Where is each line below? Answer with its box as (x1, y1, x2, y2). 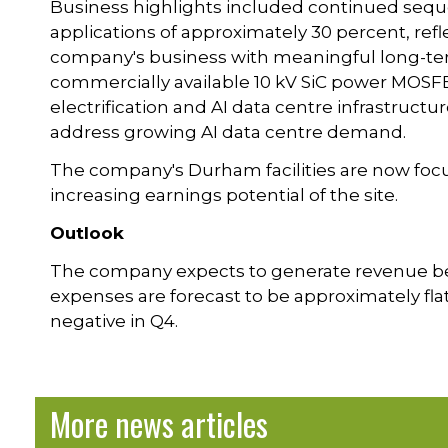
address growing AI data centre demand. (50, 122, 407, 143)
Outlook (50, 223, 125, 244)
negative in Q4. (50, 311, 179, 332)
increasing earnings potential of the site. (50, 185, 399, 206)
